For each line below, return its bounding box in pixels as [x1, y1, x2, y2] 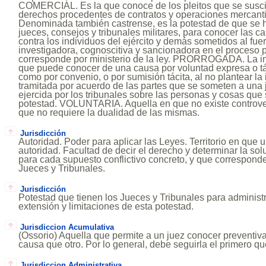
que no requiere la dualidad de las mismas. [18, 107, 200, 118]
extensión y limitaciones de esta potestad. [18, 201, 194, 211]
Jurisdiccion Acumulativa [20, 222, 114, 232]
